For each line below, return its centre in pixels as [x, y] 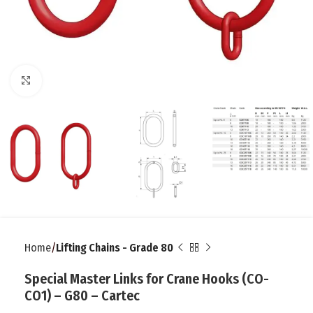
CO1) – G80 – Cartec [82, 296]
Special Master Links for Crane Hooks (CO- [147, 279]
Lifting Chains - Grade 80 [115, 248]
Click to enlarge [77, 81]
